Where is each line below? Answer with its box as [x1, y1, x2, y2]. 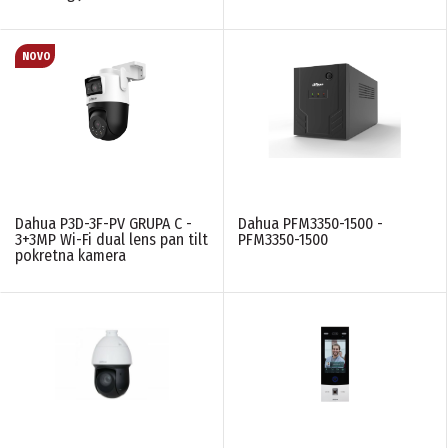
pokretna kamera [15, 245, 126, 265]
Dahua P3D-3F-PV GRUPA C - [15, 213, 192, 233]
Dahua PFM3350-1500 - [238, 213, 383, 233]
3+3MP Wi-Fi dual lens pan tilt [15, 229, 208, 249]
